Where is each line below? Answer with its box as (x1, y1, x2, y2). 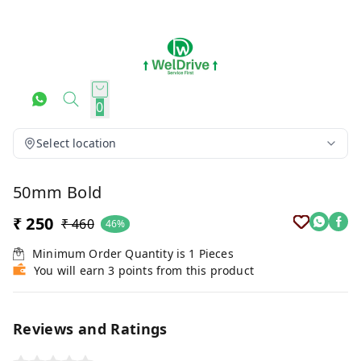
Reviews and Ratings (13, 319, 168, 338)
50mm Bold (13, 181, 102, 203)
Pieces (198, 246, 234, 261)
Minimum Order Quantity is (32, 246, 189, 261)
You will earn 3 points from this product (34, 263, 254, 278)
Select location (36, 135, 117, 151)
